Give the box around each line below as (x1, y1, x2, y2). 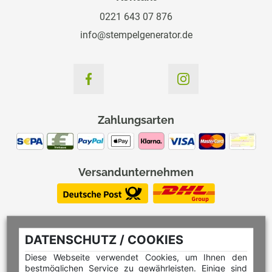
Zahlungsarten (98, 114, 174, 127)
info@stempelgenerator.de (80, 29, 192, 41)
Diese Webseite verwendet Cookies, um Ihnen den (25, 251, 247, 262)
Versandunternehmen (78, 166, 194, 179)
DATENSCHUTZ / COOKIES (25, 232, 184, 247)
